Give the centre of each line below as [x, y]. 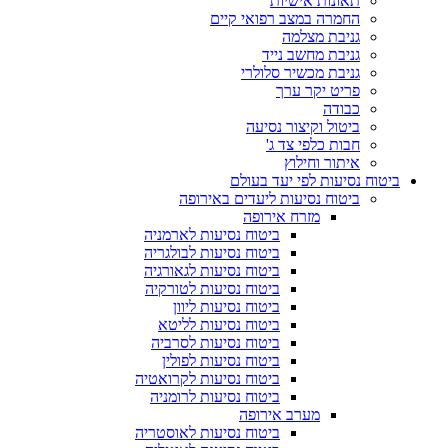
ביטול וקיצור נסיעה [303, 126]
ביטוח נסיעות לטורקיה [212, 288]
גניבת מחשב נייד [311, 54]
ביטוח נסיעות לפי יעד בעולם [315, 180]
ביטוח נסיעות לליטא [219, 324]
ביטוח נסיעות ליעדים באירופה [269, 198]
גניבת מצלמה [321, 36]
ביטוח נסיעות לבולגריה [212, 252]
